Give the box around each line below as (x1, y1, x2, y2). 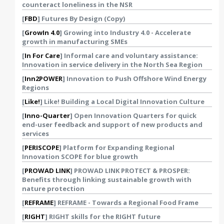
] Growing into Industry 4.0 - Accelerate (59, 28, 191, 37)
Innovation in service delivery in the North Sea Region (22, 60, 202, 69)
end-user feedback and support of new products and (22, 120, 202, 129)
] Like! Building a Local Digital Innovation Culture (40, 97, 204, 106)
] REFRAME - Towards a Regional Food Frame (53, 198, 198, 207)
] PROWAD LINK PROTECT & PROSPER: (70, 166, 190, 175)
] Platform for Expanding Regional (59, 143, 174, 152)
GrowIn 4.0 (24, 28, 59, 37)
